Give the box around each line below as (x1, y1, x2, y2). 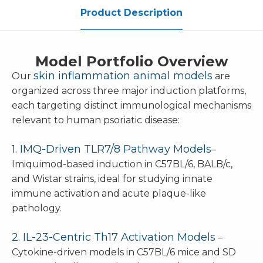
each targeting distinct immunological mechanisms (12, 100, 251, 111)
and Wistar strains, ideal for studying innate (12, 173, 213, 184)
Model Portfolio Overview (35, 53, 228, 70)
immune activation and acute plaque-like (12, 188, 206, 199)
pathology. (12, 203, 62, 214)
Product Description (80, 7, 183, 18)
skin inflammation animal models (33, 69, 213, 82)
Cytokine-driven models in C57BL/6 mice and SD (12, 247, 236, 258)
